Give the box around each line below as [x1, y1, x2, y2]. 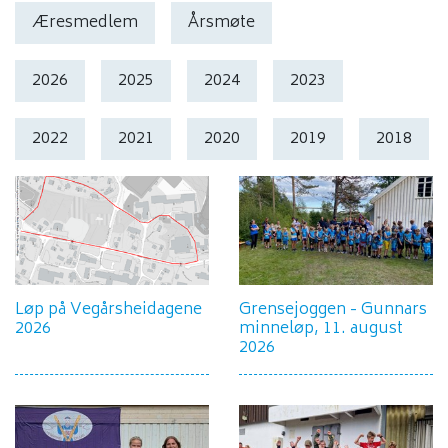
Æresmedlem [32, 9, 138, 37]
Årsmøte [188, 9, 255, 37]
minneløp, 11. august [239, 315, 403, 344]
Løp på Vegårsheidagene [15, 296, 202, 325]
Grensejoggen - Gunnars [239, 296, 427, 325]
